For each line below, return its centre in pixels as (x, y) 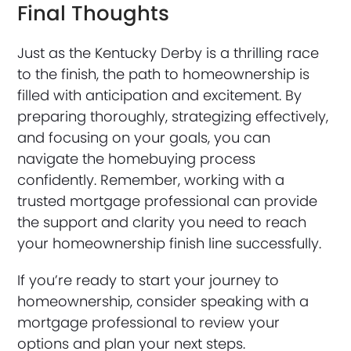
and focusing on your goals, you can (144, 137)
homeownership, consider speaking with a (163, 301)
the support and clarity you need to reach (162, 222)
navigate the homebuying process (137, 158)
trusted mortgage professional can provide (168, 201)
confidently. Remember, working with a (151, 179)
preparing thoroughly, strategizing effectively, (173, 116)
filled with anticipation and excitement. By (160, 95)
